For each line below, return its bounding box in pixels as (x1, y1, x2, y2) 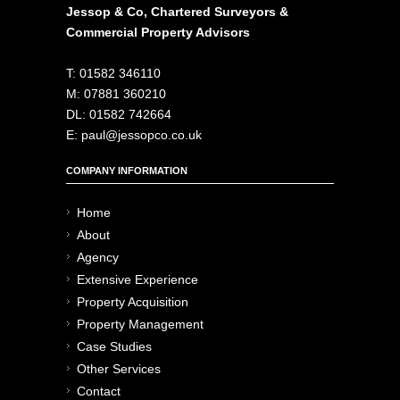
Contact (77, 383, 121, 398)
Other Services (77, 361, 161, 376)
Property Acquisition (77, 294, 188, 309)
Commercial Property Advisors (66, 24, 250, 39)
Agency (77, 249, 119, 264)
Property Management (77, 316, 204, 331)
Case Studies (77, 338, 152, 354)
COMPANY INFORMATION (66, 164, 187, 176)
